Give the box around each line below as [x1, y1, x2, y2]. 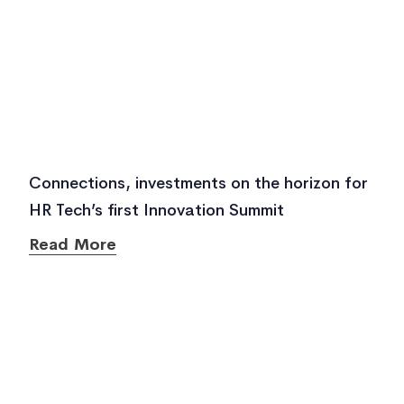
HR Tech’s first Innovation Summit [29, 200, 284, 220]
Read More [29, 234, 116, 254]
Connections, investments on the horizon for [29, 173, 368, 193]
